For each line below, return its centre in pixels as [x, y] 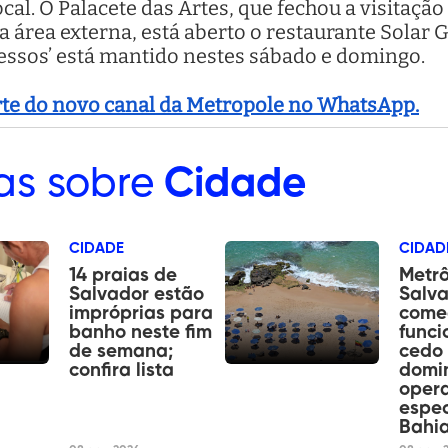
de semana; [121, 351]
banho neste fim [141, 332]
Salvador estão [137, 294]
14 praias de [123, 275]
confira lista [122, 370]
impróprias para [141, 313]
